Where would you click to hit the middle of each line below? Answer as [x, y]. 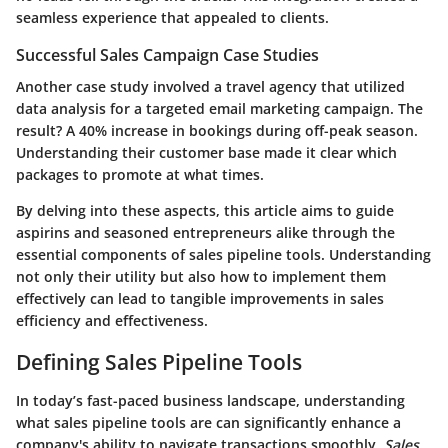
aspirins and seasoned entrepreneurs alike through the [205, 233]
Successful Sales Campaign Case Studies [167, 55]
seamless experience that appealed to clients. [172, 18]
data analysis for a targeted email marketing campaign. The [219, 109]
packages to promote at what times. [140, 175]
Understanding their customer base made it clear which [206, 153]
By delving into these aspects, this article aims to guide [205, 211]
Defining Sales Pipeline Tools [159, 362]
